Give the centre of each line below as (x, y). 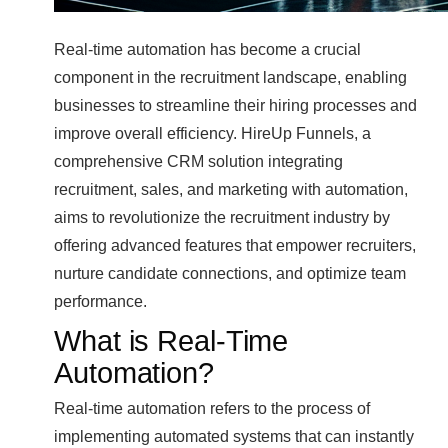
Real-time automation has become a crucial (207, 49)
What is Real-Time (171, 341)
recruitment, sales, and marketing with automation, (231, 189)
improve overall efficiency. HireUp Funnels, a (212, 133)
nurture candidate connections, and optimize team (230, 273)
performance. (100, 301)
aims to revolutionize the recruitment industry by (222, 217)
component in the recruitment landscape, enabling (230, 77)
